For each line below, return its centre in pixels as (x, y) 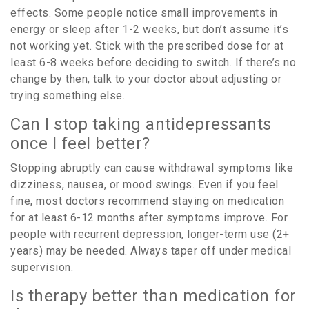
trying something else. (68, 96)
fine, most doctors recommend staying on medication (147, 201)
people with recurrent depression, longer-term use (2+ (150, 235)
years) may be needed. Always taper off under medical (151, 251)
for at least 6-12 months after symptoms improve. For (149, 218)
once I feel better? (80, 144)
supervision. (42, 268)
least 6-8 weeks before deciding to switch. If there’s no (153, 63)
